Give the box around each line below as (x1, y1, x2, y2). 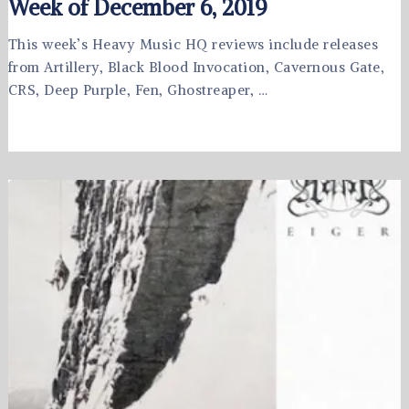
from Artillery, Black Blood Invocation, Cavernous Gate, (7, 58, 385, 77)
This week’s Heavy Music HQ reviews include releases (7, 36, 379, 54)
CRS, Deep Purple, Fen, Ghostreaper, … (7, 81, 268, 100)
